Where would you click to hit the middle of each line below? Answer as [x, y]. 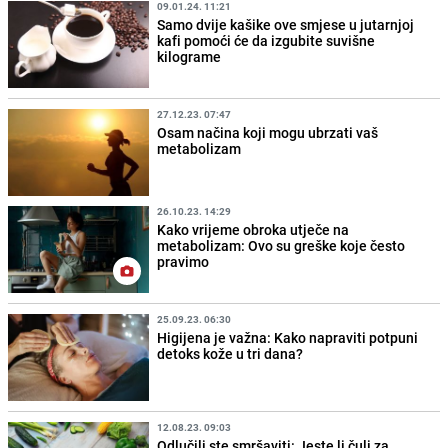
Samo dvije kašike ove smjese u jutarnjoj [286, 24]
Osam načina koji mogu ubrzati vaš [268, 132]
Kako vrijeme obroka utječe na [253, 229]
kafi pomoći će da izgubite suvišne [266, 40]
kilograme [189, 56]
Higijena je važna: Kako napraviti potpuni [288, 338]
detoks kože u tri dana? [230, 354]
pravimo [183, 261]
